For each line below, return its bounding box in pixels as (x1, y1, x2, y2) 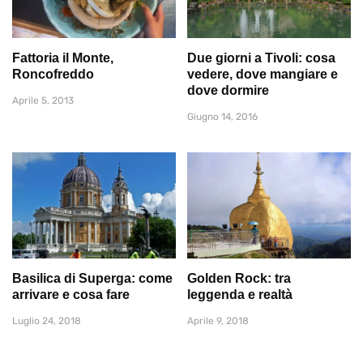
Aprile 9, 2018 (187, 315, 249, 327)
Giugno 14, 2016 (187, 110, 258, 122)
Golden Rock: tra (187, 271, 291, 286)
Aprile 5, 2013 (12, 94, 74, 106)
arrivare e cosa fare (12, 288, 130, 302)
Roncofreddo (12, 66, 94, 81)
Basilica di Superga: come (12, 271, 173, 286)
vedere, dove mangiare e (187, 66, 338, 81)
